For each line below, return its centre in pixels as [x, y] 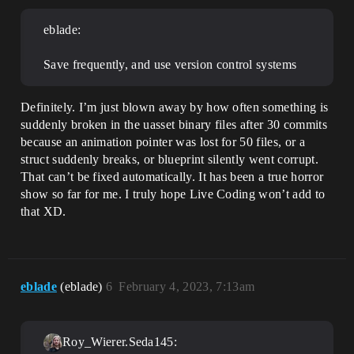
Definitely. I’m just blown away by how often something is [175, 107]
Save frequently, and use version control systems [170, 64]
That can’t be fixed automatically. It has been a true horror [172, 177]
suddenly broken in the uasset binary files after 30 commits [174, 124]
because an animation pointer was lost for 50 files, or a [163, 142]
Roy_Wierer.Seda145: [120, 342]
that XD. [43, 211]
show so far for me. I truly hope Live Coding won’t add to [173, 194]
